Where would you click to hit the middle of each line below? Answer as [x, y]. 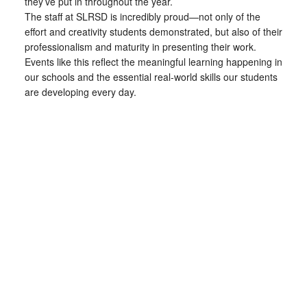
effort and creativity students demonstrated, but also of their [153, 32]
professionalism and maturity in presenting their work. [140, 47]
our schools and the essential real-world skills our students [151, 77]
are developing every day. [80, 92]
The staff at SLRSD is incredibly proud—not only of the [142, 16]
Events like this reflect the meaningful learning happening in [153, 62]
